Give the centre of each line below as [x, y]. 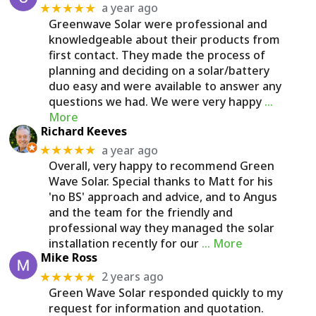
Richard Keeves [84, 131]
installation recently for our [124, 244]
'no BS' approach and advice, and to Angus [163, 197]
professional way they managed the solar [162, 228]
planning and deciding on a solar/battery [159, 70]
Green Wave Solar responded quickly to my [166, 292]
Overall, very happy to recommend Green [162, 166]
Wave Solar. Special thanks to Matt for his [161, 182]
